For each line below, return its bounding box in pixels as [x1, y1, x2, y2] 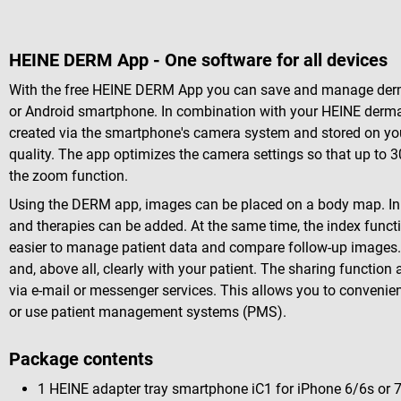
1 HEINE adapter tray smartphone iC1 [38, 380, 276, 398]
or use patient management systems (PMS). [9, 303, 286, 321]
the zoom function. [9, 167, 128, 185]
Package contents [9, 348, 153, 371]
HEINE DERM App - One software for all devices [9, 48, 388, 71]
